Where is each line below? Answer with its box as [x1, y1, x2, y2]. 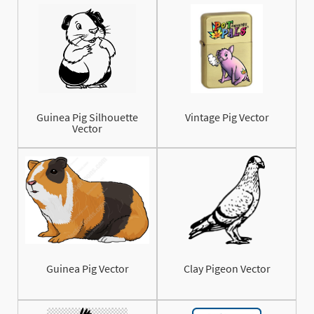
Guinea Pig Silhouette [36, 110, 138, 125]
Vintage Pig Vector [184, 110, 269, 125]
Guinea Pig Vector [46, 261, 129, 276]
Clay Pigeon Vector [183, 261, 271, 276]
